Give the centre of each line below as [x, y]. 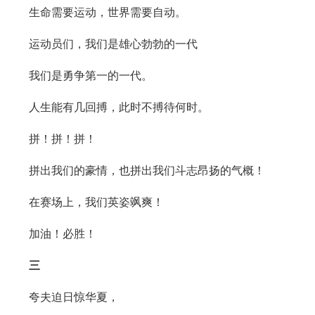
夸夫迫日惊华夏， [73, 297]
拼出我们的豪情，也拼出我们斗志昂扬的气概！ [147, 171]
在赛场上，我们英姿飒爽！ [96, 202]
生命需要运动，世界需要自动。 [107, 12]
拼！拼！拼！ [62, 139]
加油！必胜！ [62, 234]
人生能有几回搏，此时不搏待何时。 [118, 107]
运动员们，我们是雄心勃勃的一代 [113, 44]
